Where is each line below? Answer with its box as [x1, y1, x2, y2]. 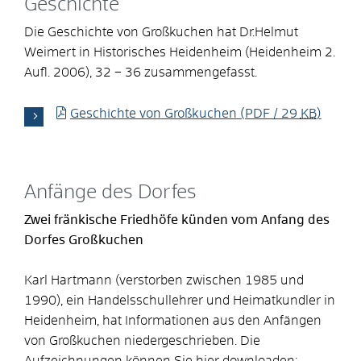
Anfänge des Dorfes [24, 182, 197, 202]
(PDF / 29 [236, 106, 301, 120]
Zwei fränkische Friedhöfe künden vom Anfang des [24, 213, 330, 226]
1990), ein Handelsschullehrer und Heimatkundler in [24, 293, 335, 307]
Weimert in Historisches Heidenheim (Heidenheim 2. [24, 45, 335, 59]
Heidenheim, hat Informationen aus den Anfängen [24, 313, 322, 327]
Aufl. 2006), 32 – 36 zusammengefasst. [24, 65, 257, 79]
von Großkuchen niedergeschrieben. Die [24, 334, 260, 347]
